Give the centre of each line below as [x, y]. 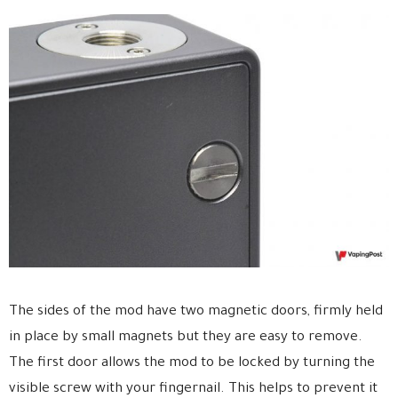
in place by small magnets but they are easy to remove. [186, 338]
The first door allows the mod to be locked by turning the [192, 364]
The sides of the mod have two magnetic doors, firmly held [196, 313]
